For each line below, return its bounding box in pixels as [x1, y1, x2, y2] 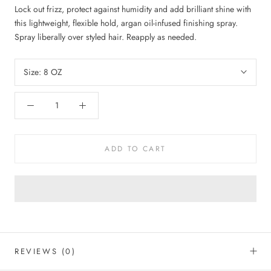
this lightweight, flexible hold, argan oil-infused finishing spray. [15, 16, 238, 29]
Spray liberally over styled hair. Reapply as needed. [15, 30, 197, 43]
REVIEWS [15, 245, 62, 257]
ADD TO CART [105, 143, 166, 154]
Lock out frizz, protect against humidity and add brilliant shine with [15, 2, 251, 15]
